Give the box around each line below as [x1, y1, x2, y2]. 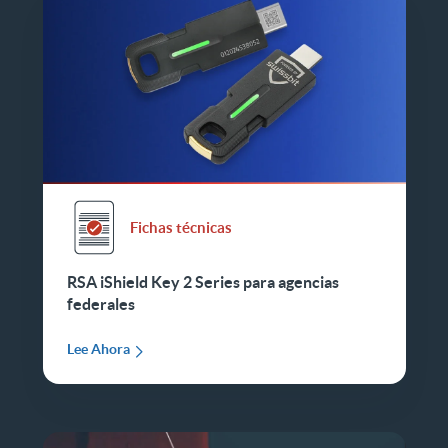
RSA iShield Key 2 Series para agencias [66, 273, 339, 292]
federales [66, 295, 135, 314]
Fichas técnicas [129, 218, 232, 236]
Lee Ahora [66, 341, 130, 358]
